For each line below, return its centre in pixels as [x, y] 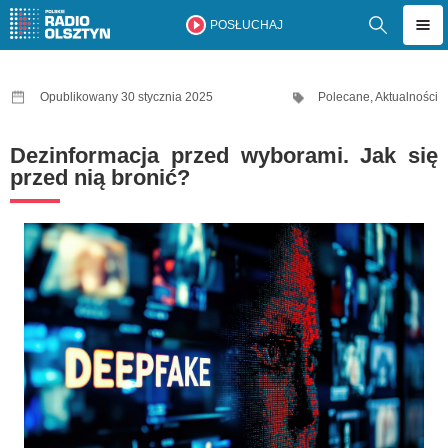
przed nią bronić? [100, 177]
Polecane [344, 97]
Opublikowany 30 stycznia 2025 [126, 97]
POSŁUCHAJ [246, 25]
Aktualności [406, 97]
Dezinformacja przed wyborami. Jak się [224, 155]
